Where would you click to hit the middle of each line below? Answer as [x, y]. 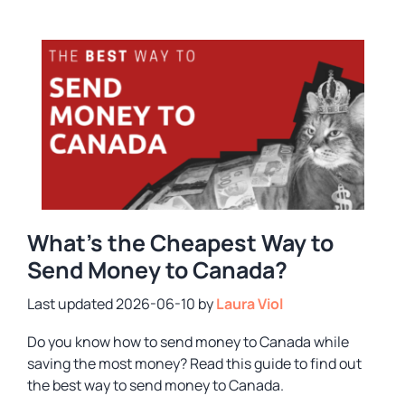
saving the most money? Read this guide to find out [194, 363]
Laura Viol [250, 303]
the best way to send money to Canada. [155, 385]
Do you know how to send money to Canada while [188, 341]
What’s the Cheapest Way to [180, 242]
